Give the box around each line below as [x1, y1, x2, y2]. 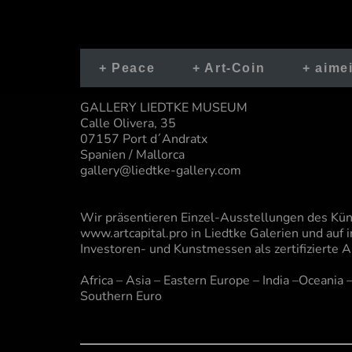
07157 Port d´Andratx [80, 130, 207, 148]
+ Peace [99, 61, 156, 75]
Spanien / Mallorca [80, 146, 185, 163]
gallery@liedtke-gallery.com [80, 162, 241, 179]
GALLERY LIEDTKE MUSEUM [80, 99, 251, 116]
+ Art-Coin [192, 61, 266, 75]
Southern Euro [80, 288, 162, 305]
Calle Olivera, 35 [80, 115, 176, 132]
